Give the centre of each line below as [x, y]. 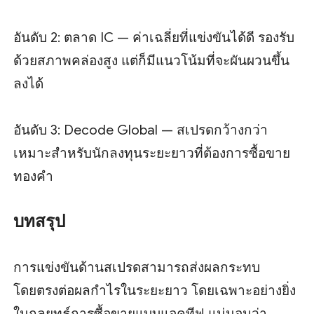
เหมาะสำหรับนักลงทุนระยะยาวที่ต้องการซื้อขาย [152, 153]
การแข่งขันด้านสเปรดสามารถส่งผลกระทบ [137, 268]
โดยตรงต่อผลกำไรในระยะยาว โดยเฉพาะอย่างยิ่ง [155, 291]
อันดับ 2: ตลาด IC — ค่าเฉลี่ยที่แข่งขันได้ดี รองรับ [154, 38]
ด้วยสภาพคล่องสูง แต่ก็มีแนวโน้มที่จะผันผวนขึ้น [152, 61]
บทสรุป [40, 222]
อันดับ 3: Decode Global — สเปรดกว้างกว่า [141, 130]
